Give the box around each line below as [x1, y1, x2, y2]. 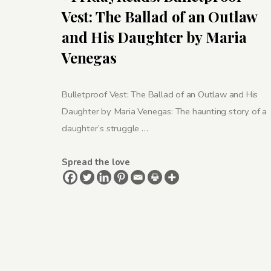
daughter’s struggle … [62, 122, 148, 134]
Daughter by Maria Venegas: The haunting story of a [62, 105, 267, 117]
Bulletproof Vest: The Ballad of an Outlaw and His [62, 88, 258, 100]
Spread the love [62, 155, 131, 168]
